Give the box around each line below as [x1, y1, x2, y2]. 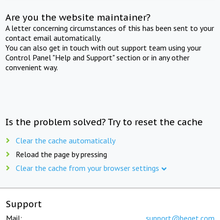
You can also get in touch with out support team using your [5, 42, 202, 53]
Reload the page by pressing [16, 149, 107, 159]
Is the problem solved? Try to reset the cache [5, 116, 203, 128]
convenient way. [5, 62, 58, 72]
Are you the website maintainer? [5, 11, 151, 23]
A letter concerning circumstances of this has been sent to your [5, 23, 215, 33]
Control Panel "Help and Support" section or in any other [5, 52, 190, 62]
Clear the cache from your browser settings [16, 163, 159, 173]
